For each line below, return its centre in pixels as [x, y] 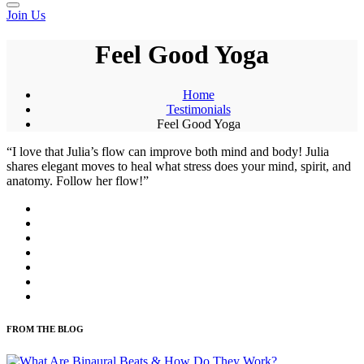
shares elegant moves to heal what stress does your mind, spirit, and [179, 166]
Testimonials [198, 109]
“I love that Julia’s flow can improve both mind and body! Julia [168, 151]
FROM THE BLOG [45, 329]
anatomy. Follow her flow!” [78, 180]
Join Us [26, 15]
